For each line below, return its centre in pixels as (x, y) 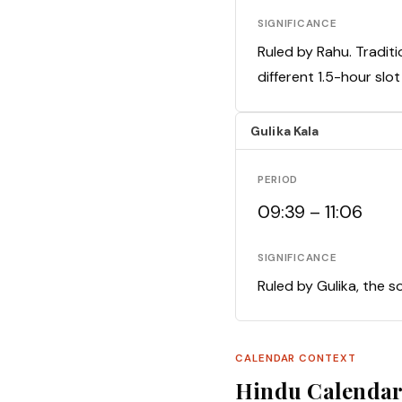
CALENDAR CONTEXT (296, 359)
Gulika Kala (285, 131)
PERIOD (278, 180)
